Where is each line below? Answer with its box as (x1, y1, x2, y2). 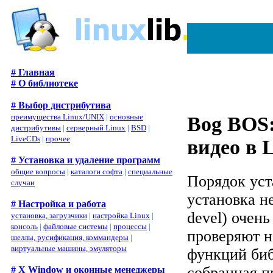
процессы (113, 222, 147, 231)
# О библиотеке (11, 78, 78, 88)
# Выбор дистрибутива (11, 100, 111, 110)
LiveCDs (11, 134, 40, 143)
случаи (11, 178, 35, 187)
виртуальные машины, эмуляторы (11, 244, 127, 253)
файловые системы (43, 222, 108, 231)
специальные (128, 167, 172, 176)
